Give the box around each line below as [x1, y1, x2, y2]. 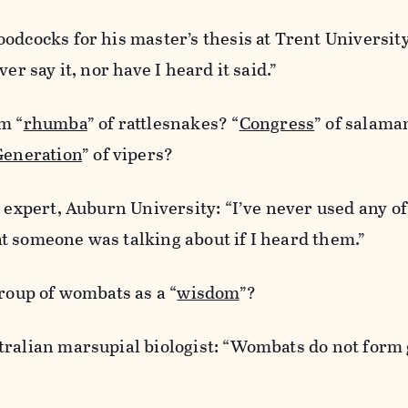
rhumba [23, 110, 87, 138]
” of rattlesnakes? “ [87, 110, 240, 138]
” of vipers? [81, 141, 174, 168]
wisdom [177, 280, 240, 307]
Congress [239, 110, 315, 138]
